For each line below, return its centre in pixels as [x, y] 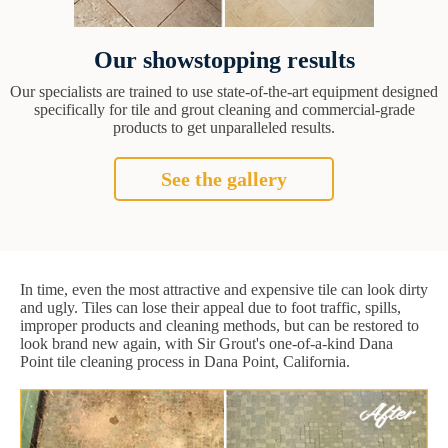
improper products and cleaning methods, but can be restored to [219, 326]
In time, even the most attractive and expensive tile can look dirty [224, 290]
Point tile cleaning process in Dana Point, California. [185, 362]
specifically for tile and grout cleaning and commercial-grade [224, 110]
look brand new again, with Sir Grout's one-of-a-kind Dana [206, 344]
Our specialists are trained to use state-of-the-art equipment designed [224, 92]
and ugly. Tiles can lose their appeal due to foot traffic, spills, [210, 308]
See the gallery [224, 179]
